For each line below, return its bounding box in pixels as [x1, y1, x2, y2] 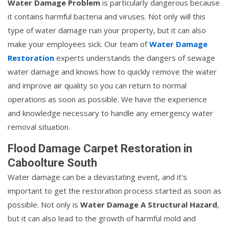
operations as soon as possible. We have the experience [8, 94, 207, 104]
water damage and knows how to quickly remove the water [8, 66, 217, 77]
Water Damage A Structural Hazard [80, 199, 217, 210]
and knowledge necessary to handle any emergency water [8, 107, 213, 118]
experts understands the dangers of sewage [54, 52, 215, 63]
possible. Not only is [8, 199, 80, 210]
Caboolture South [8, 156, 97, 169]
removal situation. [8, 121, 70, 132]
